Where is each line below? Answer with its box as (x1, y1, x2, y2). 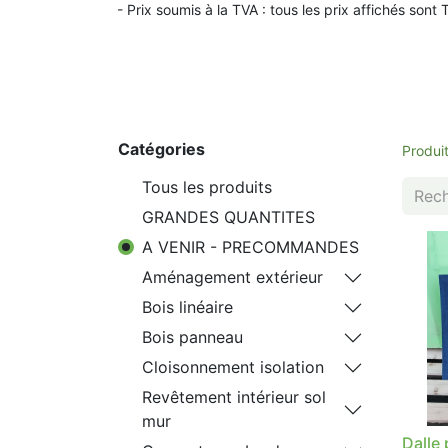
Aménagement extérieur (142, 267, 323, 287)
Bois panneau (142, 327, 243, 347)
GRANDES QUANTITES (142, 207, 315, 227)
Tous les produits (142, 177, 272, 197)
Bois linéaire (142, 297, 233, 317)
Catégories (118, 139, 205, 159)
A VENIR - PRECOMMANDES (142, 237, 359, 257)
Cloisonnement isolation (142, 357, 324, 377)
